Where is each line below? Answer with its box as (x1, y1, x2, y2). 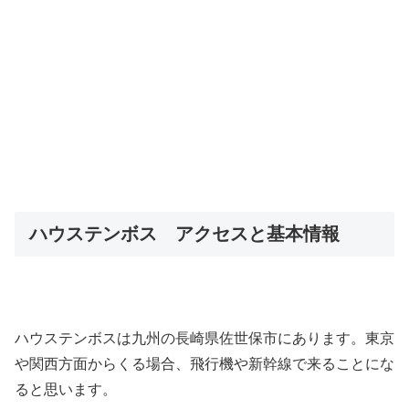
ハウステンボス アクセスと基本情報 (29, 224, 340, 245)
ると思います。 (15, 381, 117, 397)
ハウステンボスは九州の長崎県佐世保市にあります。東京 (15, 330, 394, 346)
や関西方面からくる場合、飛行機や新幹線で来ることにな (15, 355, 394, 372)
